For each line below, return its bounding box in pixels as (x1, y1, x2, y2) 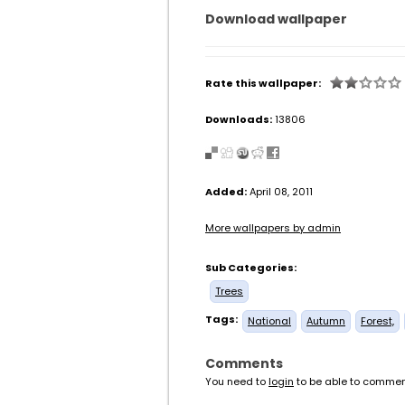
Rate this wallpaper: (205, 76, 321, 90)
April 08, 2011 (247, 184, 313, 199)
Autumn (306, 314, 345, 328)
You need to (205, 374, 268, 389)
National (248, 314, 291, 328)
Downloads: (205, 112, 272, 127)
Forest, (361, 314, 394, 328)
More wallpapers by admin (205, 221, 341, 235)
